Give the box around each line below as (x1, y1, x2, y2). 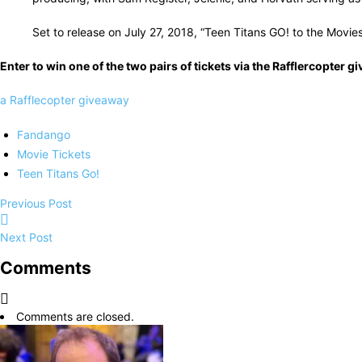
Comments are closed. (16, 309, 134, 323)
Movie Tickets (17, 147, 90, 161)
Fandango (17, 128, 70, 141)
